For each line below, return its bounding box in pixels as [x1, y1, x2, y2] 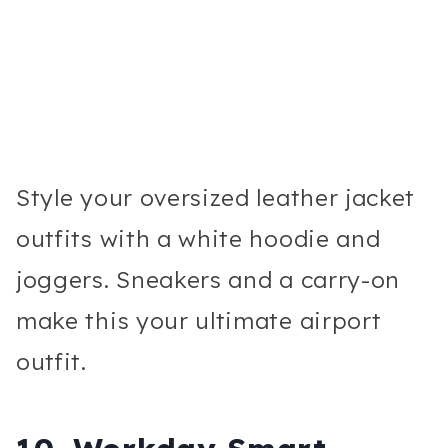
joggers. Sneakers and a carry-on [16, 264, 401, 294]
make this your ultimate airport [16, 305, 382, 335]
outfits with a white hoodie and [16, 223, 381, 253]
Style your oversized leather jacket [16, 182, 416, 212]
